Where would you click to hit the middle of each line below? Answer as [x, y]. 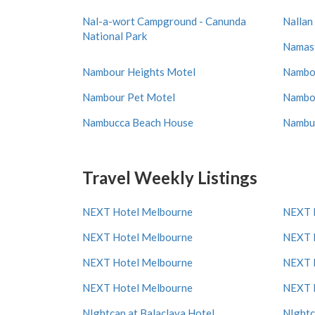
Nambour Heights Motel [139, 72]
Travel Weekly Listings [170, 178]
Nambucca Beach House [138, 122]
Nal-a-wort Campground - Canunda [164, 21]
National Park [115, 36]
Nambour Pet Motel [129, 97]
